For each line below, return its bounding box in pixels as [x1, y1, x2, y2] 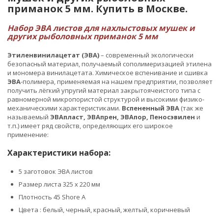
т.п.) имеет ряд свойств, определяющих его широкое [7, 121, 173, 130]
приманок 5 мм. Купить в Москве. [7, 1, 188, 15]
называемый [7, 112, 50, 121]
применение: [7, 130, 49, 139]
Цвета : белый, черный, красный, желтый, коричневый [19, 205, 190, 214]
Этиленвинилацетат [7, 50, 80, 59]
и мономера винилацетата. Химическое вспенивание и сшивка [7, 68, 208, 77]
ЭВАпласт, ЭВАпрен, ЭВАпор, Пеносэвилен [50, 112, 195, 121]
